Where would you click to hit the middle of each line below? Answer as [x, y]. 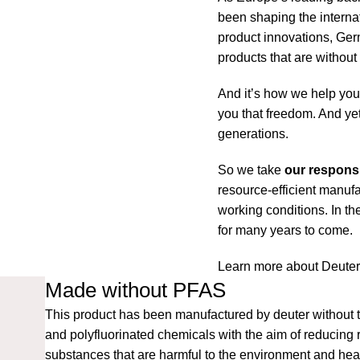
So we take [252, 170]
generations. [254, 133]
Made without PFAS [135, 290]
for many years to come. [286, 230]
